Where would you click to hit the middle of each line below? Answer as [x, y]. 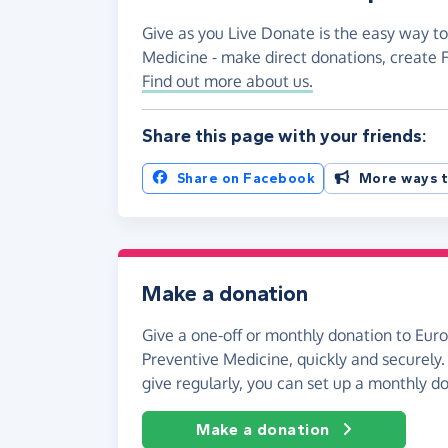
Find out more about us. [227, 80]
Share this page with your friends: [284, 135]
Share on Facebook [245, 178]
